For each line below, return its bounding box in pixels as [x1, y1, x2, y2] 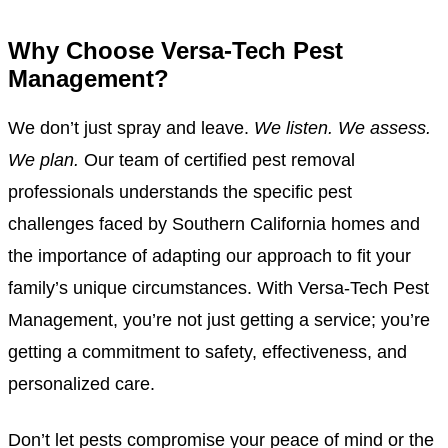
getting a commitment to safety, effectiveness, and [8, 341, 407, 363]
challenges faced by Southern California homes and [8, 213, 420, 235]
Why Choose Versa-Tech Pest [8, 36, 343, 64]
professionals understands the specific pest [8, 181, 352, 203]
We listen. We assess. [254, 117, 431, 139]
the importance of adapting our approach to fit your [8, 245, 411, 267]
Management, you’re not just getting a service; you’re [8, 309, 430, 331]
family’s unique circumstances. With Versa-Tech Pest [8, 277, 429, 299]
